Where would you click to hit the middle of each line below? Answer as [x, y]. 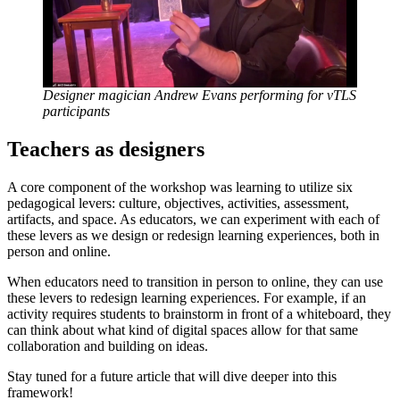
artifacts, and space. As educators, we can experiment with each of [193, 219]
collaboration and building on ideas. [108, 346]
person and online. [59, 251]
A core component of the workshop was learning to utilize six [180, 187]
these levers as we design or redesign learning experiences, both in [193, 235]
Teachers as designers [106, 149]
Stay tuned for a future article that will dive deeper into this [172, 376]
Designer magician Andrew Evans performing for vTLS [200, 95]
